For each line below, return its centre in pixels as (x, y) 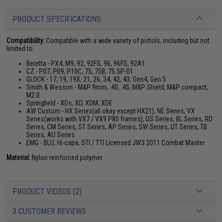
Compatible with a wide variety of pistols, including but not (127, 41)
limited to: (21, 49)
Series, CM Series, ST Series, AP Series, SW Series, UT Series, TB (117, 127)
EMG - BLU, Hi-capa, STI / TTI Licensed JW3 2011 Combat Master (116, 143)
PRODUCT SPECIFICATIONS (57, 19)
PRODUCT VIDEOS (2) (47, 192)
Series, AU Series (51, 135)
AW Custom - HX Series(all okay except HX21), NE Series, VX (111, 111)
